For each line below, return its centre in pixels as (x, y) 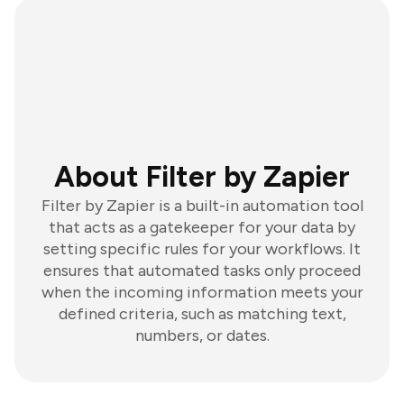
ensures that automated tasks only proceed (202, 271)
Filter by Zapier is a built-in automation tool (202, 206)
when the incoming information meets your (202, 292)
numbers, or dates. (202, 335)
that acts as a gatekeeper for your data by (202, 227)
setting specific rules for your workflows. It (202, 249)
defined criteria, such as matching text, (202, 314)
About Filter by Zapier (202, 177)
